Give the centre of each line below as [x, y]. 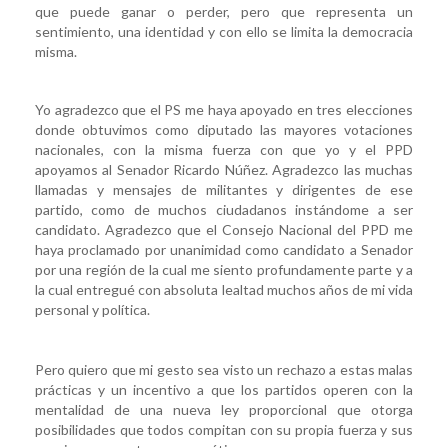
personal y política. [92, 309]
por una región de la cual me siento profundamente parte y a [224, 269]
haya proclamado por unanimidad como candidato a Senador [224, 249]
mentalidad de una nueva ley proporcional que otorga [224, 409]
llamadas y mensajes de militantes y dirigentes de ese [224, 189]
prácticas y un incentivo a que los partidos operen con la [224, 389]
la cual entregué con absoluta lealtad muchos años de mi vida [224, 289]
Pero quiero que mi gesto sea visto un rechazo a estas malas [224, 369]
